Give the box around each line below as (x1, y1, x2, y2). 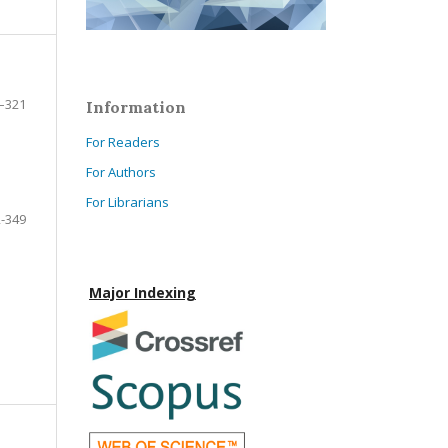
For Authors (86, 162, 156, 181)
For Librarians (86, 192, 169, 211)
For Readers (86, 132, 160, 151)
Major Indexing (89, 282, 196, 302)
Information (86, 96, 186, 117)
